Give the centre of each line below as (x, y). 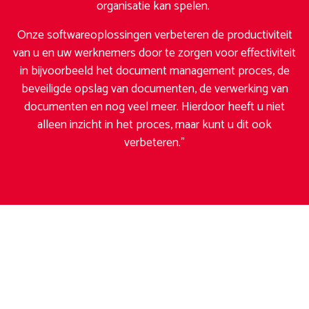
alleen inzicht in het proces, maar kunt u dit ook (154, 126)
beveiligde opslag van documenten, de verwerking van (154, 90)
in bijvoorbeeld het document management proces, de (154, 72)
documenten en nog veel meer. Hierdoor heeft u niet (154, 108)
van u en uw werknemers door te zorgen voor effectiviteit (154, 54)
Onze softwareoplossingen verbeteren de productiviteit (154, 36)
